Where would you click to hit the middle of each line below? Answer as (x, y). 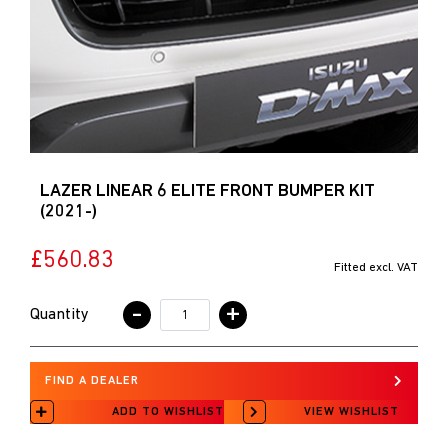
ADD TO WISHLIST (168, 412)
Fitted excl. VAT (376, 267)
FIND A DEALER (92, 381)
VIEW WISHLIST (351, 412)
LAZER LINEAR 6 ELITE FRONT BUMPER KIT (207, 191)
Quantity (59, 314)
